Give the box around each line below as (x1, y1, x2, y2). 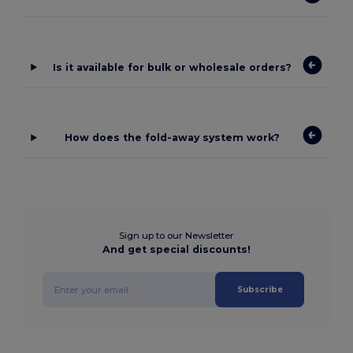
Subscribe (236, 284, 283, 295)
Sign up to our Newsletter (119, 230, 234, 242)
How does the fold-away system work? (65, 132, 281, 144)
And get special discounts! (102, 243, 251, 256)
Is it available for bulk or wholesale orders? (53, 61, 292, 73)
